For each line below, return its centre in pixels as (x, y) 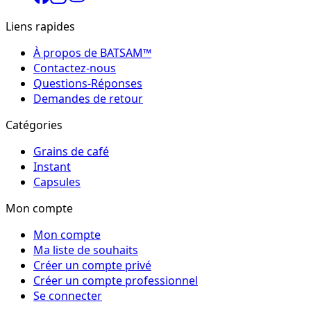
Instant (52, 167)
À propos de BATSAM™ (92, 53)
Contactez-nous (75, 68)
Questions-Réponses (88, 84)
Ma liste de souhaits (86, 250)
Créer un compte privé (92, 266)
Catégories (34, 125)
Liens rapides (40, 27)
